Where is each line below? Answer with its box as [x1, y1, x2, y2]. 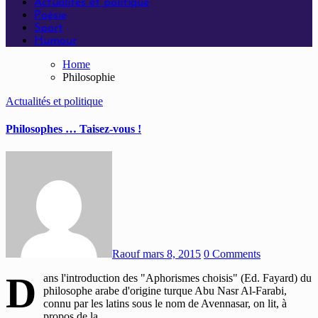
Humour [34, 35, 77, 47]
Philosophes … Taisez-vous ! [6, 123, 141, 136]
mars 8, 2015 [143, 247, 201, 260]
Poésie [34, 10, 67, 21]
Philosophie [62, 71, 115, 83]
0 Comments [204, 247, 261, 260]
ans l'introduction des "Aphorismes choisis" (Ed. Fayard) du [43, 271, 312, 284]
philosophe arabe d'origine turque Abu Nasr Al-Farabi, [43, 284, 287, 297]
